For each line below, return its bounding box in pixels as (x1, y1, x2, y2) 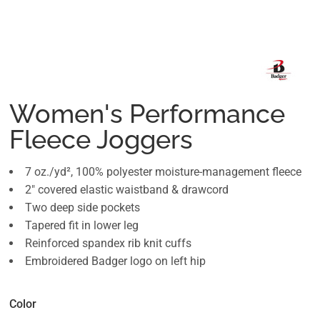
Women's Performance (9, 99, 285, 129)
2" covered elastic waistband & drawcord (25, 183, 229, 197)
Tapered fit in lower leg (25, 219, 139, 233)
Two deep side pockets (25, 201, 140, 215)
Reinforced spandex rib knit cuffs (25, 236, 191, 251)
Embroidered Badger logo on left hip (25, 254, 206, 269)
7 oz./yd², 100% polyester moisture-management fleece (25, 165, 301, 179)
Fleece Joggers (9, 124, 193, 155)
